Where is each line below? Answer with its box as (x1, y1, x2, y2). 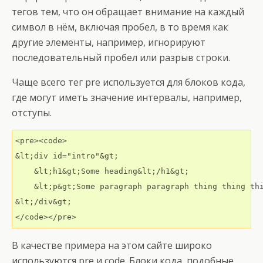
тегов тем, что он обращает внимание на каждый (12, 5, 244, 18)
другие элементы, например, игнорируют (12, 36, 205, 49)
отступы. (12, 106, 52, 119)
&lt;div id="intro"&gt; (15, 151, 119, 160)
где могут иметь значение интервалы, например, (12, 91, 242, 104)
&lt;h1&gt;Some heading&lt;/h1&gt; (15, 167, 189, 176)
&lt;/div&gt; (15, 197, 72, 206)
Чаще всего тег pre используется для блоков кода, (12, 76, 245, 89)
